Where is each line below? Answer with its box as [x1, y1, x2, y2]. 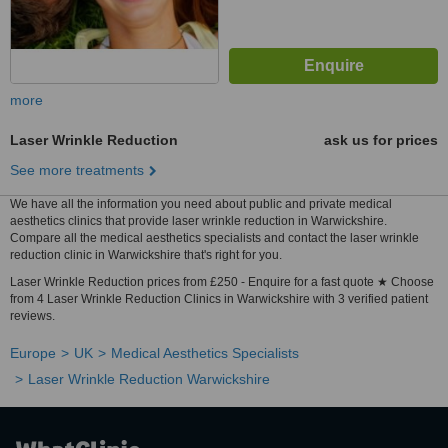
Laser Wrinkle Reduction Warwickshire [28, 371, 270, 387]
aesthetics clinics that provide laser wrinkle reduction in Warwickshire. [10, 214, 387, 228]
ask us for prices [324, 132, 438, 148]
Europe [10, 345, 56, 361]
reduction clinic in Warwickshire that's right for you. [10, 248, 282, 262]
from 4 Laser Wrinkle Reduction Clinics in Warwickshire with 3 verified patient [10, 292, 428, 306]
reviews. [10, 309, 55, 323]
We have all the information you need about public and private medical [10, 197, 392, 211]
